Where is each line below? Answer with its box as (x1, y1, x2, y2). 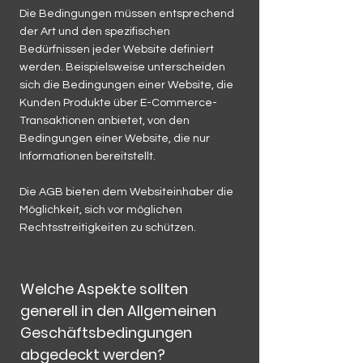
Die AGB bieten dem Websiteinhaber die (19, 186, 233, 198)
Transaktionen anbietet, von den (19, 114, 190, 126)
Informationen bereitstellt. (19, 150, 156, 162)
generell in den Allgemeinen (20, 300, 216, 321)
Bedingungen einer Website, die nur (19, 132, 210, 144)
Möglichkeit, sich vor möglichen (19, 203, 182, 216)
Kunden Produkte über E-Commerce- (19, 96, 217, 109)
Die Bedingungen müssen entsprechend (19, 7, 234, 19)
